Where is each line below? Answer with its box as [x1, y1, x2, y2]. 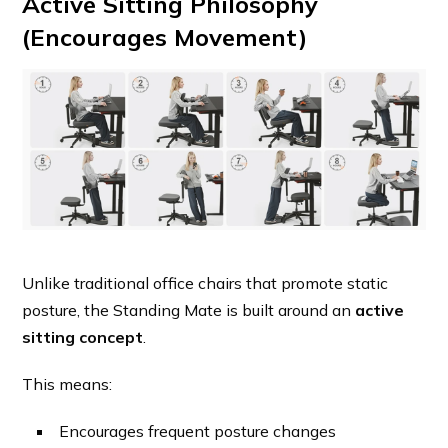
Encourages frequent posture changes [59, 421, 337, 442]
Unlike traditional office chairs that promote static [22, 273, 389, 294]
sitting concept [22, 327, 144, 348]
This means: [22, 374, 113, 395]
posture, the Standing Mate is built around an [22, 300, 356, 321]
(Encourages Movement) [22, 22, 308, 52]
